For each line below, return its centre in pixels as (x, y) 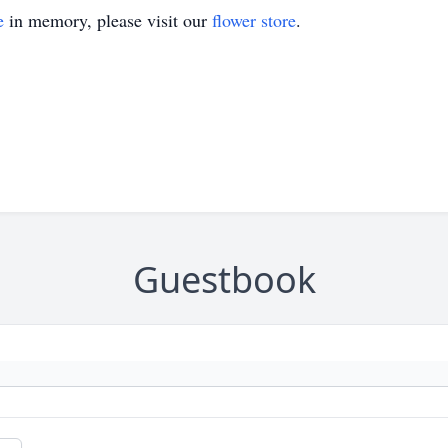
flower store (254, 20)
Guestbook (224, 279)
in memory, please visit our (108, 20)
